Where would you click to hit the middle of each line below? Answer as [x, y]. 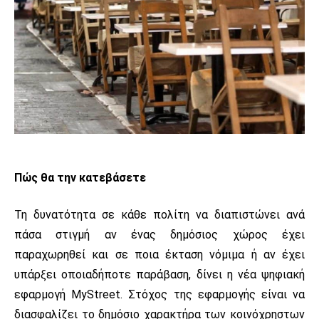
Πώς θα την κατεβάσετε [80, 177]
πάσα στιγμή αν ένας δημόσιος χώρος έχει [159, 234]
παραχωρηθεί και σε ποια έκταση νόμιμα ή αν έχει [159, 254]
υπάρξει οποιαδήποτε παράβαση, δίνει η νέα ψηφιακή [159, 274]
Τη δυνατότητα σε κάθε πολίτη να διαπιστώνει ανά [159, 214]
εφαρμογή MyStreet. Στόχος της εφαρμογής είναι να [159, 294]
